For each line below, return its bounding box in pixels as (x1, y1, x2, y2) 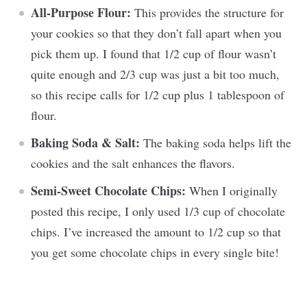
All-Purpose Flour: (31, 3, 131, 22)
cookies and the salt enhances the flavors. (31, 155, 235, 172)
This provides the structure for (131, 4, 284, 21)
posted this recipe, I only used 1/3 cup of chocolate (31, 203, 285, 220)
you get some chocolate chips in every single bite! (31, 244, 279, 261)
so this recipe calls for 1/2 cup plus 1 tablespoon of (31, 86, 284, 103)
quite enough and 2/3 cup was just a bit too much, (31, 66, 280, 83)
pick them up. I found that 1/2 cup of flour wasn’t (31, 45, 276, 62)
